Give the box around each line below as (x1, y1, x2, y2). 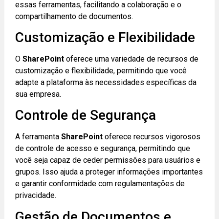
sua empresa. (15, 89, 62, 99)
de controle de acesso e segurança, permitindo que (15, 144, 191, 153)
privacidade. (15, 191, 57, 200)
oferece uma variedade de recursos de (64, 54, 199, 64)
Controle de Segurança (15, 107, 156, 124)
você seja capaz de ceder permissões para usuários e (15, 155, 201, 165)
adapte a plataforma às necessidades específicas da (15, 78, 197, 88)
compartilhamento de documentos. (15, 11, 133, 21)
